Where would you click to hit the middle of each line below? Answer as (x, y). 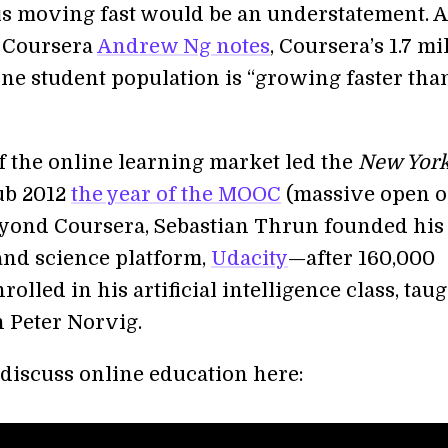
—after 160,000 (361, 258)
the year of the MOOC (176, 194)
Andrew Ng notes (183, 46)
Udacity (249, 258)
